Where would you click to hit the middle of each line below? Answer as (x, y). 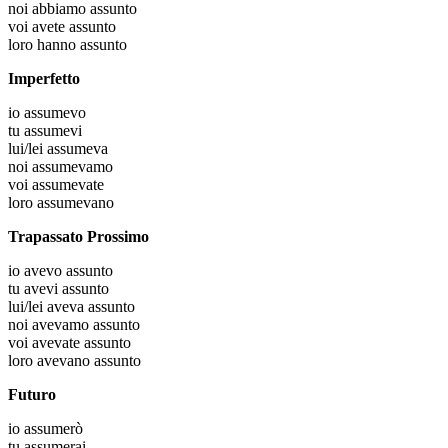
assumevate (68, 185)
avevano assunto (89, 361)
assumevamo (72, 167)
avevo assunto (68, 271)
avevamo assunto (86, 325)
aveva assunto (91, 307)
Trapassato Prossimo (78, 237)
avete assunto (74, 27)
